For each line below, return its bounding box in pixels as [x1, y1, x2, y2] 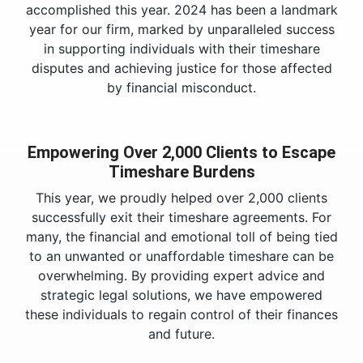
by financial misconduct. [107, 79, 256, 96]
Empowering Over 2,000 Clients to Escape [28, 143, 335, 162]
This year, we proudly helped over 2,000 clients [36, 190, 327, 206]
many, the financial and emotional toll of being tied [25, 228, 338, 245]
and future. [148, 326, 215, 342]
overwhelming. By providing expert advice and [38, 267, 325, 284]
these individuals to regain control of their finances [25, 306, 338, 322]
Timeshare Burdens [108, 162, 255, 181]
